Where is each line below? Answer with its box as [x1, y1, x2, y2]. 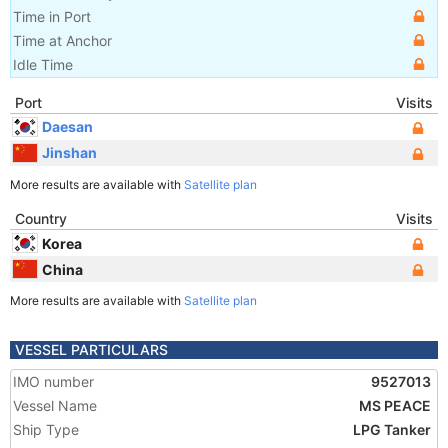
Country [15, 210, 67, 227]
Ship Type [13, 421, 79, 438]
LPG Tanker [353, 421, 431, 438]
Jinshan [42, 143, 97, 161]
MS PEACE [359, 397, 431, 414]
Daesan [42, 117, 93, 135]
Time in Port [13, 8, 91, 25]
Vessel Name [13, 397, 97, 414]
